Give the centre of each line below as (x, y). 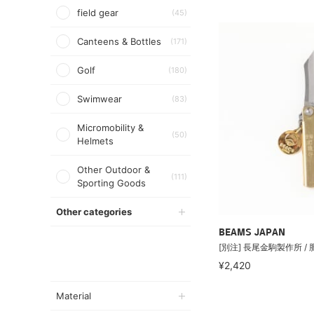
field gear (98, 13)
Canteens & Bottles (119, 41)
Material (74, 296)
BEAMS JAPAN (252, 233)
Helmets (95, 141)
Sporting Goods (111, 183)
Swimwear (100, 99)
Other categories (94, 212)
